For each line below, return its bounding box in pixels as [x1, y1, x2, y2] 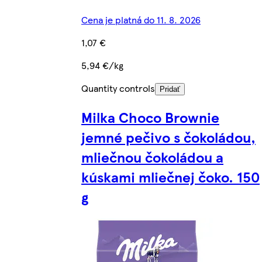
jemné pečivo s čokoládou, [81, 127, 256, 147]
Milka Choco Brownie [81, 107, 219, 127]
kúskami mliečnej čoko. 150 [81, 167, 260, 187]
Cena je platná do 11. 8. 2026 [81, 13, 201, 27]
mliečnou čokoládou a [81, 147, 223, 167]
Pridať [160, 85, 180, 94]
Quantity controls [81, 81, 155, 95]
